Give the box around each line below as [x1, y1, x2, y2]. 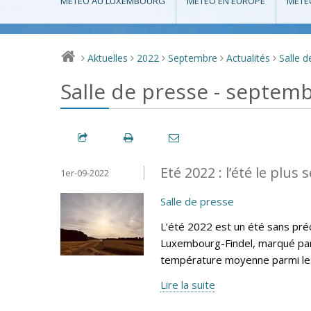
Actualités [226, 51, 271, 65]
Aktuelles [87, 51, 128, 65]
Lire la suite [160, 277, 215, 292]
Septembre [168, 51, 218, 65]
